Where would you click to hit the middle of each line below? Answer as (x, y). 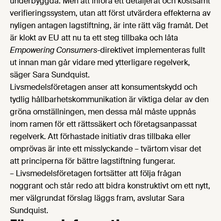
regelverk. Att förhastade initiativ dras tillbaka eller (100, 136)
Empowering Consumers (54, 50)
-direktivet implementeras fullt (151, 50)
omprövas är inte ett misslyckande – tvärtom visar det (106, 148)
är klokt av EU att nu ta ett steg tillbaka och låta (94, 37)
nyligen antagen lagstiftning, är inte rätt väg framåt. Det (109, 25)
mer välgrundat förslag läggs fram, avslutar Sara (97, 198)
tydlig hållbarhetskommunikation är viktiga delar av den (109, 99)
